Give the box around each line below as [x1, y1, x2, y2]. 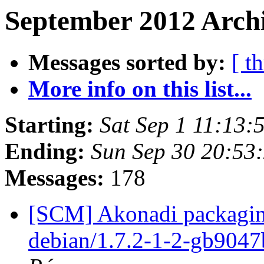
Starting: [5, 112, 94, 138]
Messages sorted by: [28, 49, 226, 75]
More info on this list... [28, 76, 252, 102]
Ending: [5, 138, 85, 164]
